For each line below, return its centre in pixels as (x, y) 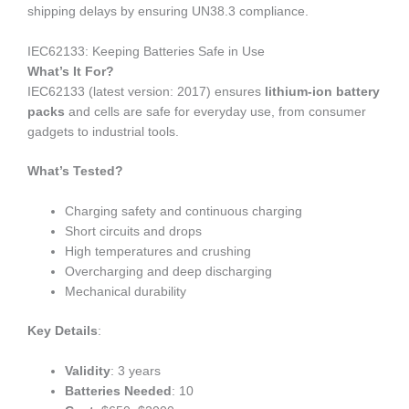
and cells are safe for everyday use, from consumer (215, 111)
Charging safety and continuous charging (184, 212)
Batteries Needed (119, 391)
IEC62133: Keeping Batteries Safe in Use (146, 51)
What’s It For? (71, 71)
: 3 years (136, 371)
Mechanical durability (126, 292)
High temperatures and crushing (158, 252)
